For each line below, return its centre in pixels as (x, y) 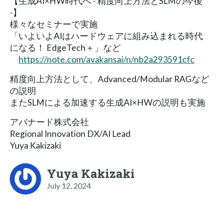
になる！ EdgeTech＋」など (65, 47)
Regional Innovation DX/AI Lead (70, 133)
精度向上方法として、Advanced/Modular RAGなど (109, 79)
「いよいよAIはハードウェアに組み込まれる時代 (106, 36)
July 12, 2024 (69, 185)
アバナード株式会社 (49, 122)
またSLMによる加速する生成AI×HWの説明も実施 (108, 102)
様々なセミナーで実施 (54, 24)
